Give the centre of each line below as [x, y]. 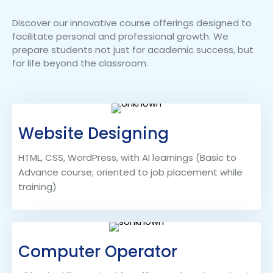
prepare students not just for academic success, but [133, 50]
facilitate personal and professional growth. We [120, 37]
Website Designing [96, 134]
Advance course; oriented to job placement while [130, 172]
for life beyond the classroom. [80, 63]
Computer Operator [98, 252]
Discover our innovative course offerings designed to [132, 23]
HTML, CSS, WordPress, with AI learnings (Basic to [127, 158]
